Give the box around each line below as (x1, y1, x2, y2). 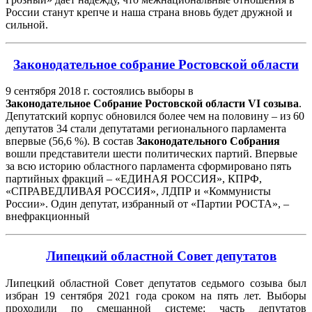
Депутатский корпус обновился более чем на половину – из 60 (6, 110, 304, 123)
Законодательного (136, 135, 227, 148)
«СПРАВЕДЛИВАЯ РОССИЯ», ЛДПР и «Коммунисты (6, 185, 271, 198)
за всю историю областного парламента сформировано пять (6, 160, 291, 173)
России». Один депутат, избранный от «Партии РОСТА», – (6, 198, 289, 210)
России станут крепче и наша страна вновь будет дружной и (6, 6, 292, 18)
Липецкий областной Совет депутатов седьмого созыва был (6, 276, 306, 289)
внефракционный (6, 210, 90, 223)
